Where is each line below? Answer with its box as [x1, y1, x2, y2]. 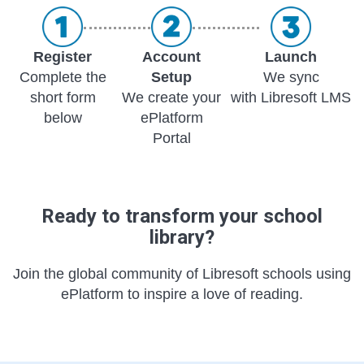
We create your [122, 89, 222, 106]
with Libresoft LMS [231, 89, 351, 106]
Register [33, 48, 93, 65]
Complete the [19, 68, 106, 85]
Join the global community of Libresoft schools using [13, 265, 351, 282]
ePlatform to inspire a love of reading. [61, 285, 303, 302]
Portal [152, 129, 191, 146]
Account [142, 48, 201, 65]
